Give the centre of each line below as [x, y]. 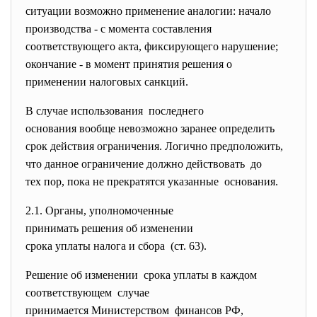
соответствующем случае [87, 293]
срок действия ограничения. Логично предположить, [154, 146]
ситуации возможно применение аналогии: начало [148, 11]
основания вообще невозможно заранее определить [150, 128]
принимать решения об [83, 228]
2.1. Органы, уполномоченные [101, 211]
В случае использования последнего [115, 111]
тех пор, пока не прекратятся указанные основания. [152, 181]
